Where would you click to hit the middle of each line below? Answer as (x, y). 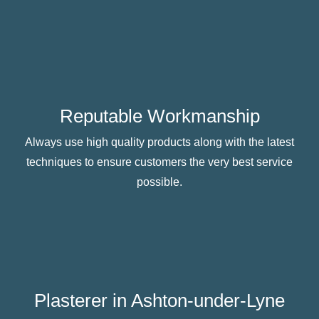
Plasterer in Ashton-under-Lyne (159, 300)
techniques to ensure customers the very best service (159, 162)
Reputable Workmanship (159, 116)
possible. (159, 182)
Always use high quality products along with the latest (159, 142)
